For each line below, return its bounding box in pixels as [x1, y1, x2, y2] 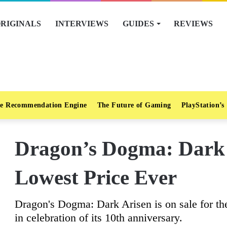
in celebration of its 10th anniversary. [15, 211, 182, 224]
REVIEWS [174, 19, 213, 28]
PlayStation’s [181, 101, 224, 109]
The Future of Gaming [97, 101, 171, 109]
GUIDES [123, 19, 154, 28]
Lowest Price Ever [15, 166, 177, 189]
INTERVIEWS [55, 19, 108, 28]
